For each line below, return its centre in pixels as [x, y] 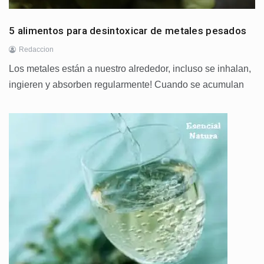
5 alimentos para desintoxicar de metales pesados [128, 31]
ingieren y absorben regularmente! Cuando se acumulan [126, 85]
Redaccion [36, 50]
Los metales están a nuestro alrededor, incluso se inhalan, [130, 69]
